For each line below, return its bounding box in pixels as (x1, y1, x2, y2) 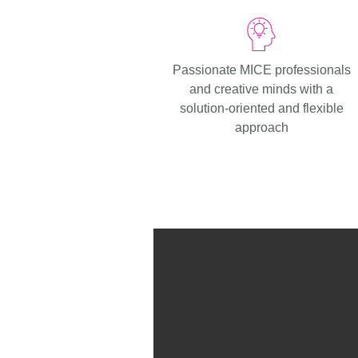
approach (234, 120, 288, 134)
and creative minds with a (189, 82, 333, 96)
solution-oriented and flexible (179, 101, 344, 115)
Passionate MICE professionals (172, 62, 351, 77)
